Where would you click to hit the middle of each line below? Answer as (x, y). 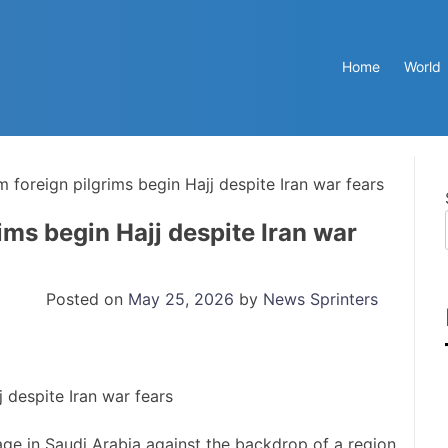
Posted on (87, 298)
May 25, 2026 (181, 298)
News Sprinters (320, 298)
